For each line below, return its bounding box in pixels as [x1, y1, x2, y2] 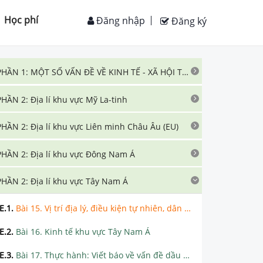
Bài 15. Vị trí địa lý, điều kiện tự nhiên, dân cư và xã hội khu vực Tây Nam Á [16, 203, 184, 214]
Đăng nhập [94, 14, 145, 27]
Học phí [4, 14, 38, 26]
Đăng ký [169, 15, 207, 28]
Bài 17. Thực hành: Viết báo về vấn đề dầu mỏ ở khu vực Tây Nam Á [16, 249, 183, 261]
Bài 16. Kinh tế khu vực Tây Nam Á [16, 226, 150, 237]
